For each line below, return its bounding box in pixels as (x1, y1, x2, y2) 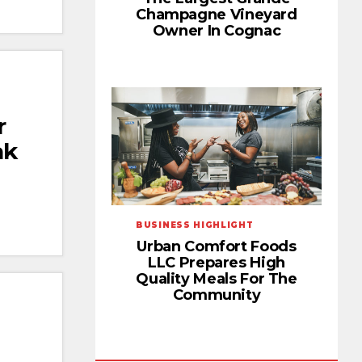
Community (172, 286, 261, 305)
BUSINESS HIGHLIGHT (136, 220, 254, 231)
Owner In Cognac (152, 22, 281, 40)
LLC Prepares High (148, 254, 285, 272)
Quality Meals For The (136, 270, 297, 288)
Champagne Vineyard (136, 6, 297, 24)
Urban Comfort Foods (137, 238, 297, 256)
